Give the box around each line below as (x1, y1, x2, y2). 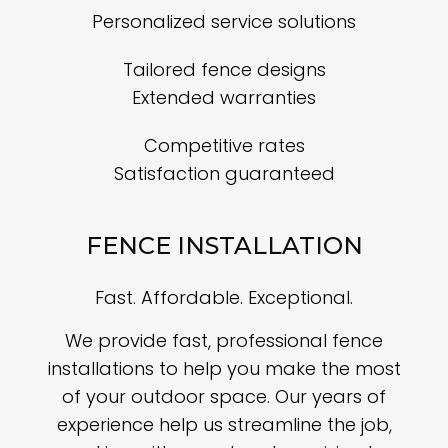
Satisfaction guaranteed (113, 160, 335, 186)
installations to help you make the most (47, 355, 401, 381)
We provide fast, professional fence (65, 327, 383, 353)
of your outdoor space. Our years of (62, 383, 386, 409)
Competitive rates (143, 132, 305, 158)
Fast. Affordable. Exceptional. (95, 284, 353, 310)
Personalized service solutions (92, 8, 356, 34)
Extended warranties (132, 84, 316, 110)
